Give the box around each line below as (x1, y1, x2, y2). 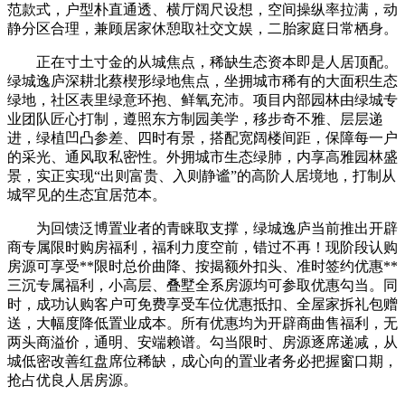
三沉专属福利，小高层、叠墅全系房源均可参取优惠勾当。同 (7, 277, 398, 293)
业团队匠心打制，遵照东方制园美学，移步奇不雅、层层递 (7, 110, 383, 127)
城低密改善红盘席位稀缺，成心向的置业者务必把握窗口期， (7, 353, 398, 369)
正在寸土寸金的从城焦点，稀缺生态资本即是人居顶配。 (7, 53, 398, 70)
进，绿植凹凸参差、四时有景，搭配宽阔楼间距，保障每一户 (7, 129, 398, 146)
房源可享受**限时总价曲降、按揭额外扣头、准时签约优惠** (7, 258, 398, 274)
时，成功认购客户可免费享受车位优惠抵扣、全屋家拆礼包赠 (7, 296, 398, 312)
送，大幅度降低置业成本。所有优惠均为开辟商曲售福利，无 (7, 315, 398, 331)
